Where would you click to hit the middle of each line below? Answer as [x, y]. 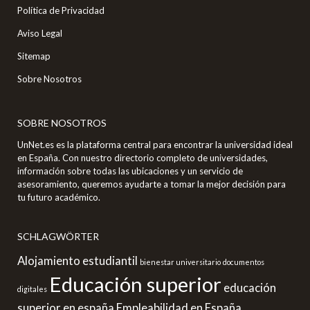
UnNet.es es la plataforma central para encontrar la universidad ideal [155, 144]
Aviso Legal [40, 33]
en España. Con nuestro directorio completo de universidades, [143, 157]
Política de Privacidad [61, 10]
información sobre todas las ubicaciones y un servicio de [130, 171]
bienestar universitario [180, 262]
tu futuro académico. [59, 197]
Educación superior [135, 284]
